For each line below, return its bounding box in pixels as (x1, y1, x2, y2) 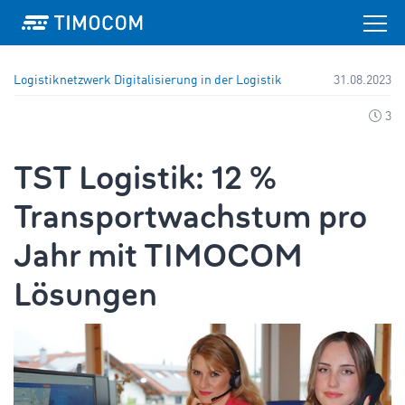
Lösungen (14, 273, 157, 316)
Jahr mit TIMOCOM (14, 234, 303, 278)
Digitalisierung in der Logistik (114, 75, 282, 87)
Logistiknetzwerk (14, 75, 111, 87)
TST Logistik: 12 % (14, 156, 277, 200)
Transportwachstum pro (14, 195, 367, 239)
